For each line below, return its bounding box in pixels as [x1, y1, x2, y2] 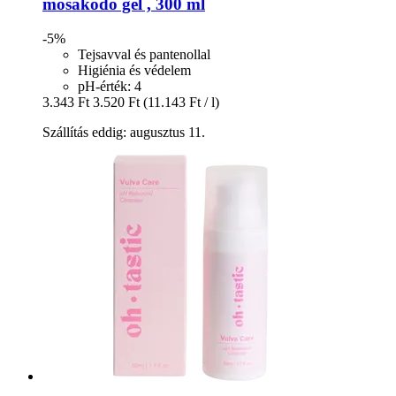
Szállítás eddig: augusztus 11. [42, 124, 205, 140]
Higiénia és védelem [78, 62, 191, 78]
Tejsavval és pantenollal [78, 46, 210, 62]
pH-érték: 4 [78, 78, 141, 94]
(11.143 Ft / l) [143, 94, 219, 110]
